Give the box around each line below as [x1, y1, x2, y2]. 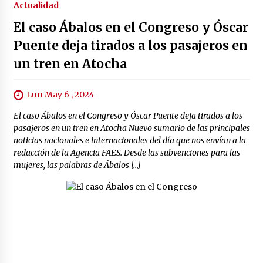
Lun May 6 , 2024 [26, 89, 95, 100]
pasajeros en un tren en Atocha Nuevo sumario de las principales [13, 123, 250, 134]
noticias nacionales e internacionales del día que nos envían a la [13, 135, 246, 146]
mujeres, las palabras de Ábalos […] [13, 160, 141, 171]
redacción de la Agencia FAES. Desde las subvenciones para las [13, 147, 240, 159]
